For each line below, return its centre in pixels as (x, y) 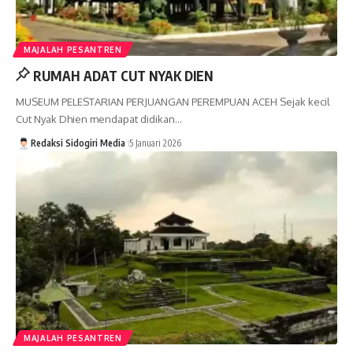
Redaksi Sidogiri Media (78, 143)
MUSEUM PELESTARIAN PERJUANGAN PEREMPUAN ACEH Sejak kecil (173, 102)
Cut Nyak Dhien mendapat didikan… (99, 119)
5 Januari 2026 (155, 143)
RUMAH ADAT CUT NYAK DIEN (123, 76)
